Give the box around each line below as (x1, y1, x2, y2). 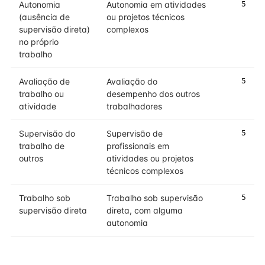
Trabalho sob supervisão (106, 193, 203, 203)
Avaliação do (106, 76, 157, 86)
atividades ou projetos (106, 153, 193, 163)
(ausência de (19, 12, 70, 22)
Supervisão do (19, 128, 75, 138)
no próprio (19, 37, 59, 47)
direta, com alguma (106, 205, 183, 215)
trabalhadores (106, 101, 162, 111)
